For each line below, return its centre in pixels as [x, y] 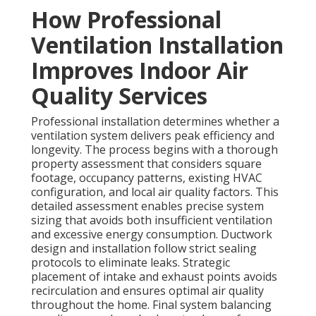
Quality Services [119, 96]
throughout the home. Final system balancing [151, 305]
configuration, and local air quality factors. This [155, 192]
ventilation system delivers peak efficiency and [153, 136]
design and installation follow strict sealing [144, 249]
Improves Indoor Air [140, 71]
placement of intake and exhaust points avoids [154, 277]
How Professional [126, 20]
